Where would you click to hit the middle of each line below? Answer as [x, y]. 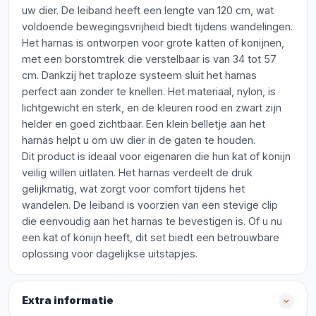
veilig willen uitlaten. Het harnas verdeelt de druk [137, 172]
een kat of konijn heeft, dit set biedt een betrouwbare [151, 237]
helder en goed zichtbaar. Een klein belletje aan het [144, 124]
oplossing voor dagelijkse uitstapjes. [110, 254]
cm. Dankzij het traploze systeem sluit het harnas [139, 75]
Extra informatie [68, 300]
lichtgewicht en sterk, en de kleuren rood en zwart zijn [152, 108]
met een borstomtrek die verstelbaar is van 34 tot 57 [149, 59]
